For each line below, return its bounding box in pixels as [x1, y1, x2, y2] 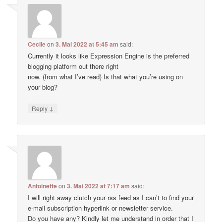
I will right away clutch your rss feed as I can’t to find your [28, 192, 194, 202]
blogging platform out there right [28, 61, 119, 71]
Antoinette [28, 181, 57, 190]
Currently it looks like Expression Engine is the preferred [28, 51, 190, 61]
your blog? [28, 82, 58, 92]
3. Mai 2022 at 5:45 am [55, 40, 119, 49]
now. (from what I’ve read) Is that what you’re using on [28, 72, 183, 82]
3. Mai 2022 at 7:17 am [67, 181, 130, 190]
